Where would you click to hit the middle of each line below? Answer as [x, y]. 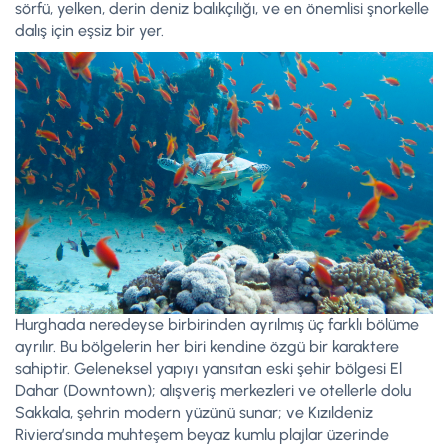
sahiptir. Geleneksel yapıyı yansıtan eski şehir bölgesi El [208, 368]
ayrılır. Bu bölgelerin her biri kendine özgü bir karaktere [207, 346]
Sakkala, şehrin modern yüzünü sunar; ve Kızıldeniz [194, 412]
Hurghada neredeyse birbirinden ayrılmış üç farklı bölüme [217, 324]
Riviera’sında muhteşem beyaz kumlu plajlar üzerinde [202, 434]
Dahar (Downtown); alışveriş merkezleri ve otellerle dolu [213, 390]
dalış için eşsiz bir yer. [89, 31]
